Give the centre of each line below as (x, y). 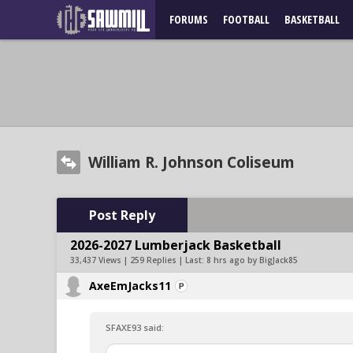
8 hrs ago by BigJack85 (252, 260)
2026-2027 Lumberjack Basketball (176, 245)
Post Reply (122, 215)
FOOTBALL (246, 19)
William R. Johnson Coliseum (191, 162)
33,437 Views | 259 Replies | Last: (138, 260)
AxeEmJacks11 (130, 286)
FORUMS (189, 19)
